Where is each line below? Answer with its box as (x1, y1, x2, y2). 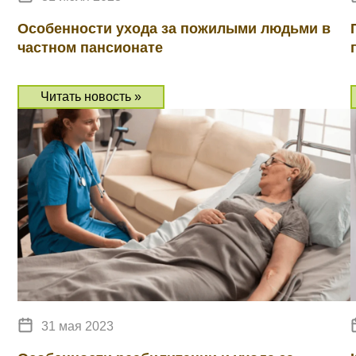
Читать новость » (41, 90, 141, 103)
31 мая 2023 (41, 319, 114, 333)
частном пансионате (17, 40, 163, 56)
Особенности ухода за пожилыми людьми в (17, 21, 331, 37)
